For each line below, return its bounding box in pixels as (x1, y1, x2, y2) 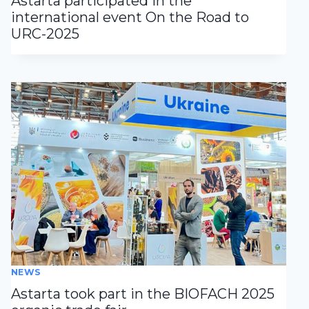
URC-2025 (10, 26, 79, 43)
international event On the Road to (10, 9, 249, 26)
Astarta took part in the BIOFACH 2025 (10, 286, 275, 303)
